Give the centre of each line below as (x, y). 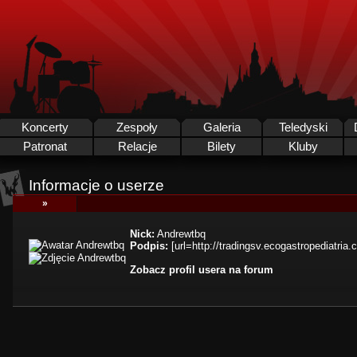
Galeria (222, 127)
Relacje (137, 147)
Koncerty (45, 127)
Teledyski (303, 127)
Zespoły (137, 127)
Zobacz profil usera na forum (202, 270)
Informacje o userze (96, 185)
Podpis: (149, 246)
